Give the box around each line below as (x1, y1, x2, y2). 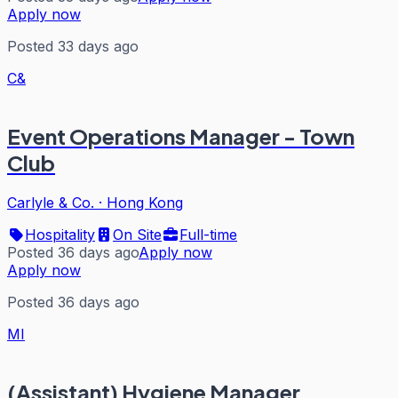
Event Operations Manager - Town (7, 122, 354, 149)
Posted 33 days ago (7, 36, 139, 55)
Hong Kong (107, 193, 183, 211)
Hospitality (25, 225, 95, 243)
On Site (113, 225, 162, 243)
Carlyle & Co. (7, 193, 94, 211)
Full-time (179, 225, 237, 243)
